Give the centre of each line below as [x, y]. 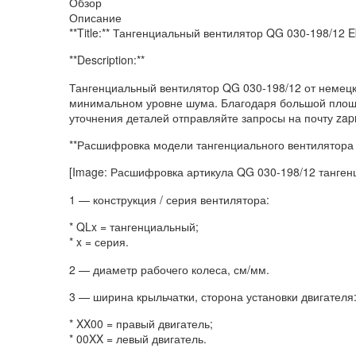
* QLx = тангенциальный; [134, 227]
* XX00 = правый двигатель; [141, 324]
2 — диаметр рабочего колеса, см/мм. [169, 269]
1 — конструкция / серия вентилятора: [169, 199]
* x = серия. [99, 242]
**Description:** [107, 60]
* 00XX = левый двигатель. [138, 339]
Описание [95, 17]
